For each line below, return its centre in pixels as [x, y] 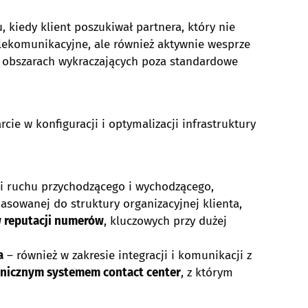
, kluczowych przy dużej [165, 221]
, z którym [207, 273]
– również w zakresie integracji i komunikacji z [128, 255]
